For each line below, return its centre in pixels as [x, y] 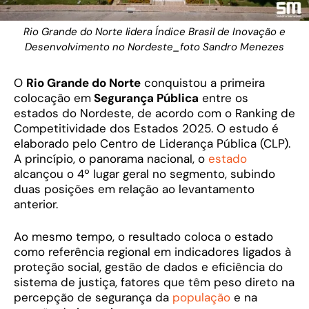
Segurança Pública [145, 98]
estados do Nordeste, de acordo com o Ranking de [154, 113]
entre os [223, 98]
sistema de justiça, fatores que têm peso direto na [154, 282]
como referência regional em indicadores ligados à [152, 252]
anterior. [36, 204]
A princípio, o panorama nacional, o [111, 158]
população [203, 298]
